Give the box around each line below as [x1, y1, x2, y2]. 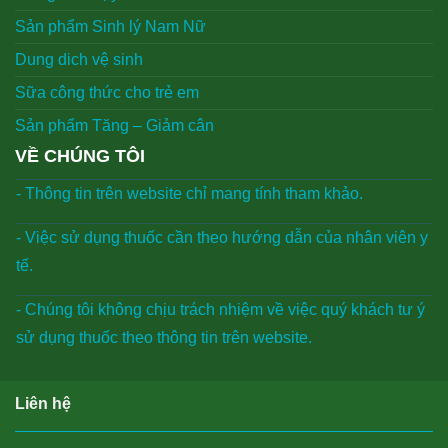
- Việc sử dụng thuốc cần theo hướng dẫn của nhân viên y [15, 228, 428, 246]
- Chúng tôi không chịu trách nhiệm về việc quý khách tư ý [15, 300, 425, 318]
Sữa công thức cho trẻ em [15, 83, 199, 101]
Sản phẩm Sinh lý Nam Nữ [15, 17, 206, 35]
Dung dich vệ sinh [15, 50, 143, 68]
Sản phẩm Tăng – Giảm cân [15, 116, 214, 134]
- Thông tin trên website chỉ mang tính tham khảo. [15, 184, 363, 202]
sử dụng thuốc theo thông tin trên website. [15, 328, 312, 346]
